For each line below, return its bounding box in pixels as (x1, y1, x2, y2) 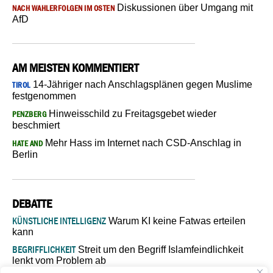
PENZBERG (12, 109, 46, 119)
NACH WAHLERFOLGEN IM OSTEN (12, 3, 115, 13)
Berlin (12, 149, 38, 160)
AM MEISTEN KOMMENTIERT (12, 60, 139, 74)
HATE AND (12, 138, 43, 148)
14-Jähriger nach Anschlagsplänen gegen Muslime (30, 79, 252, 90)
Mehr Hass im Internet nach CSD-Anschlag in (43, 137, 241, 148)
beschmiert (12, 119, 60, 130)
